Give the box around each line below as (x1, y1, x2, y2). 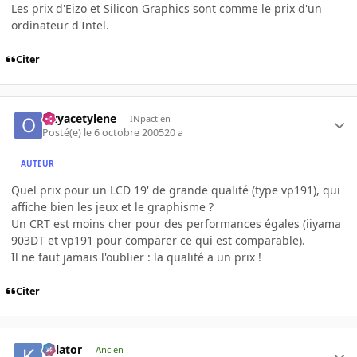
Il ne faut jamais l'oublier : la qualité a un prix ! (11, 249, 261, 265)
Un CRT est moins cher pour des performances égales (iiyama (11, 216, 341, 232)
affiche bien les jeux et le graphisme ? (11, 199, 214, 215)
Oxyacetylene (42, 110, 117, 126)
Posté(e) (42, 126, 84, 140)
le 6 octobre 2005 (84, 126, 165, 140)
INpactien (129, 112, 171, 124)
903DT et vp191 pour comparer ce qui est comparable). (11, 233, 305, 249)
